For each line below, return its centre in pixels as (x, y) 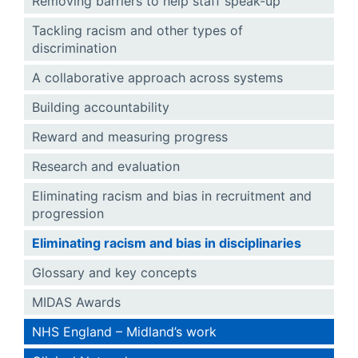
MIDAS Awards (76, 302)
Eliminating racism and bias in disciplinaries (167, 243)
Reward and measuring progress (130, 136)
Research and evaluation (106, 166)
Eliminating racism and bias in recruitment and (172, 195)
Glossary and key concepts (114, 272)
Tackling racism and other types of (137, 30)
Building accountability (101, 107)
